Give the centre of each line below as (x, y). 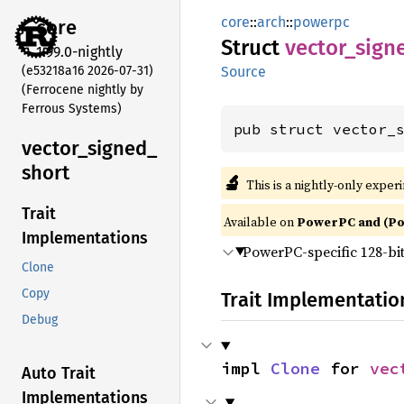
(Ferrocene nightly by (83, 89)
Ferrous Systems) (72, 108)
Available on (260, 222)
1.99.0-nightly (79, 51)
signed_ (122, 148)
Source (243, 72)
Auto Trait (59, 374)
